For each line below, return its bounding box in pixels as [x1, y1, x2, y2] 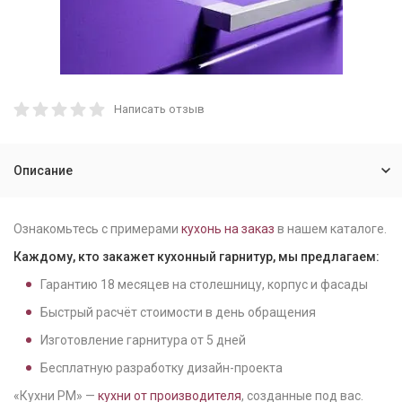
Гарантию [40, 277, 100, 292]
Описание [13, 163, 73, 178]
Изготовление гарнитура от [40, 333, 206, 347]
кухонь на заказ [181, 222, 275, 236]
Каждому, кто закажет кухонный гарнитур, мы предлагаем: [13, 249, 380, 264]
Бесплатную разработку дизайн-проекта [40, 361, 283, 375]
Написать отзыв [114, 102, 205, 116]
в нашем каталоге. [275, 222, 387, 236]
